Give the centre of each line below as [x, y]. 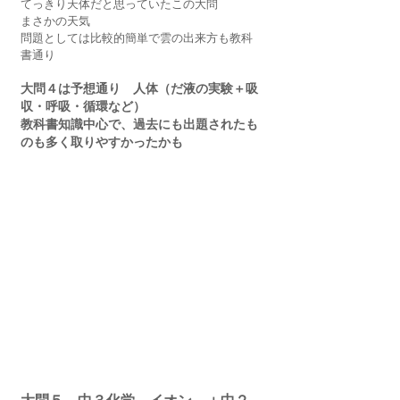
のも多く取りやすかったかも [102, 142]
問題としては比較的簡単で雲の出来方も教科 [137, 37]
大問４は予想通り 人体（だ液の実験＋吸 [139, 88]
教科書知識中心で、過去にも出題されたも [139, 124]
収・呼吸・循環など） [83, 106]
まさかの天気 [55, 21]
